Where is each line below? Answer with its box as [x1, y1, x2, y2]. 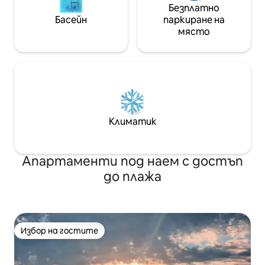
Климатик [108, 115, 157, 128]
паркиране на [163, 14, 225, 27]
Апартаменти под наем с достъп [22, 153, 243, 170]
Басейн [55, 14, 87, 27]
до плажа [104, 168, 161, 186]
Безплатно [169, 2, 219, 15]
